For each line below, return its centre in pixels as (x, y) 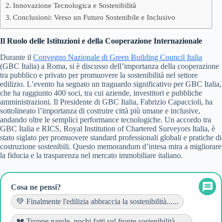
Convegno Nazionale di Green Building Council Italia (118, 57)
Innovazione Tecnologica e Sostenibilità (75, 5)
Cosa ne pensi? (36, 187)
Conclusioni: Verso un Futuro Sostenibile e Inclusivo (94, 17)
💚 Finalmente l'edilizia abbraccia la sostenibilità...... (97, 201)
